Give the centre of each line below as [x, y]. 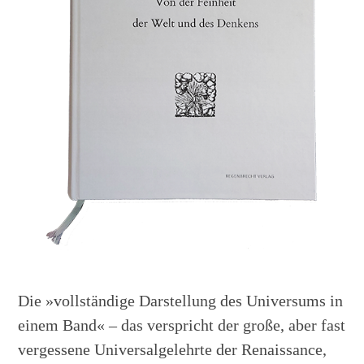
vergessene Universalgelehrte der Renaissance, [173, 349]
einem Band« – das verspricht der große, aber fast [182, 325]
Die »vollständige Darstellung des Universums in [181, 300]
